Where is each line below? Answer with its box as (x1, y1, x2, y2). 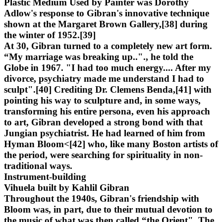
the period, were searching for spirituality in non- (4, 149, 203, 160)
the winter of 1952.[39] (4, 29, 96, 40)
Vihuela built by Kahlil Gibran (4, 182, 129, 193)
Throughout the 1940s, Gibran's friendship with (4, 193, 199, 204)
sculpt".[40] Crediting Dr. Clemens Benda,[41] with (4, 84, 212, 95)
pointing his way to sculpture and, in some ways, (4, 95, 201, 106)
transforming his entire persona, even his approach (4, 106, 210, 116)
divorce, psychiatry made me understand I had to (4, 73, 204, 84)
